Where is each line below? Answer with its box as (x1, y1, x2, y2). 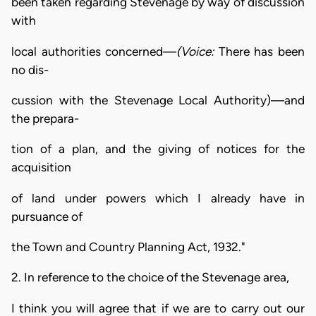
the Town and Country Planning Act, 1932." (11, 239, 245, 254)
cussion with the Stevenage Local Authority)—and (11, 92, 305, 107)
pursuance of (11, 209, 83, 224)
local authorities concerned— (11, 44, 177, 59)
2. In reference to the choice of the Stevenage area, (11, 270, 289, 285)
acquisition (11, 160, 71, 175)
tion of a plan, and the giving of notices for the (11, 142, 305, 157)
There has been (218, 44, 305, 59)
